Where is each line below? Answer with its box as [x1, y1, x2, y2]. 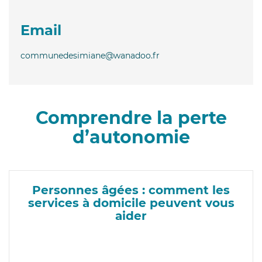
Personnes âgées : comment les [32, 182, 230, 197]
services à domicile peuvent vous [27, 195, 235, 210]
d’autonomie [72, 126, 190, 148]
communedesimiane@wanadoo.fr [20, 50, 160, 61]
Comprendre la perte [35, 106, 227, 129]
